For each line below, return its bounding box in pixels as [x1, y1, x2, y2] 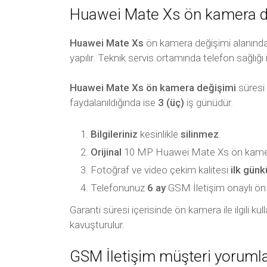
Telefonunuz [91, 182, 147, 194]
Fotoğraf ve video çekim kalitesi [91, 164, 231, 176]
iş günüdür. [184, 97, 233, 108]
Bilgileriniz [91, 128, 138, 140]
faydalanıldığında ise [70, 97, 158, 108]
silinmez [181, 128, 219, 140]
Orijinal [91, 146, 122, 158]
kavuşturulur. [70, 219, 125, 231]
